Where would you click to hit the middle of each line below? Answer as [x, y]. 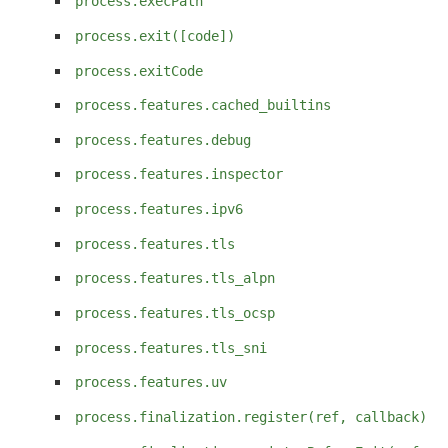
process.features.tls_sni [171, 347]
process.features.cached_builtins [203, 105]
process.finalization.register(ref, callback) [251, 416]
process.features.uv [151, 382]
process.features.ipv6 [159, 209]
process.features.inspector [179, 174]
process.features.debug [163, 139]
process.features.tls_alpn [175, 278]
